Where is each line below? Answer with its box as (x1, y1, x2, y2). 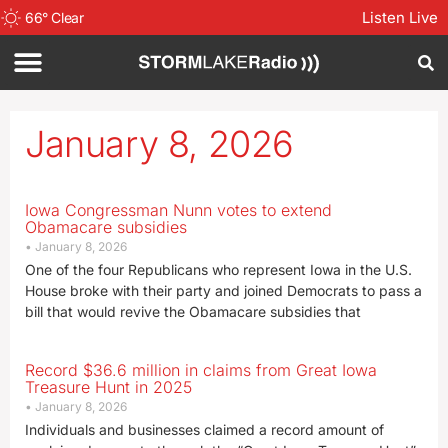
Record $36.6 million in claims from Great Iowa (25, 360, 377, 380)
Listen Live (362, 8, 438, 27)
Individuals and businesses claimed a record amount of (25, 421, 384, 438)
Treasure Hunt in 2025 (25, 377, 192, 397)
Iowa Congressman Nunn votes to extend (25, 200, 332, 220)
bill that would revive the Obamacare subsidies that (25, 303, 361, 320)
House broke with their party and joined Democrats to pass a (25, 282, 422, 299)
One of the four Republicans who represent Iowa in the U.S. (25, 261, 412, 278)
